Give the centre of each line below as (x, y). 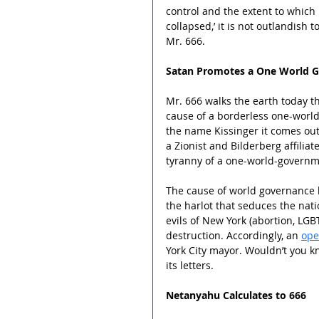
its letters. (190, 265)
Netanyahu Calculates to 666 (236, 295)
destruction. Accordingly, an (234, 235)
